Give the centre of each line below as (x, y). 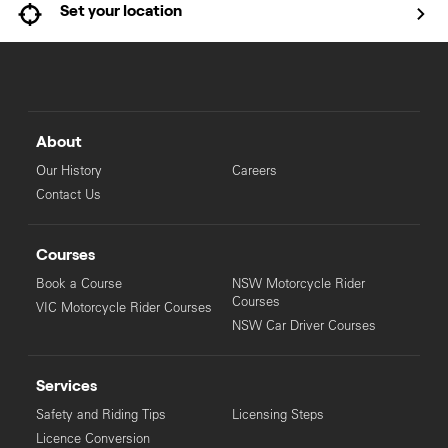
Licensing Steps (277, 414)
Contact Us (68, 194)
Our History (68, 170)
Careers (254, 170)
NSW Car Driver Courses (303, 325)
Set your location (121, 10)
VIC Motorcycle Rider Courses (123, 307)
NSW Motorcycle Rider (298, 283)
